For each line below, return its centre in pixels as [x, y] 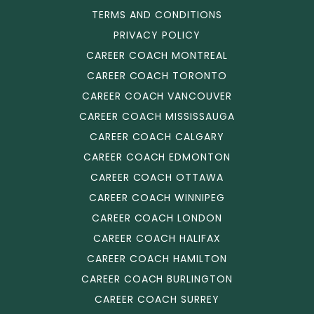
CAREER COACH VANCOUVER [157, 96]
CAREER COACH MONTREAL [157, 55]
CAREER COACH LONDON [157, 218]
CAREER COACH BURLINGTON [157, 279]
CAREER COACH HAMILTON [157, 259]
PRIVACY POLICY [157, 35]
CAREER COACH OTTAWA [157, 177]
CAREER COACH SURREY [157, 299]
